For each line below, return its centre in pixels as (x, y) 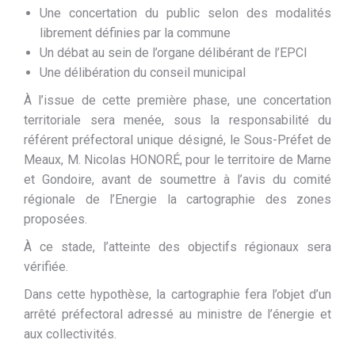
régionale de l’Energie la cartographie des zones (177, 199)
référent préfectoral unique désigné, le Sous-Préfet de (177, 140)
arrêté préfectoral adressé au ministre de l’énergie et (177, 314)
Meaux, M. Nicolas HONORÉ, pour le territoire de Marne (177, 160)
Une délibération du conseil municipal (143, 73)
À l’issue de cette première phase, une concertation (177, 100)
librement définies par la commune (135, 33)
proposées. (55, 219)
